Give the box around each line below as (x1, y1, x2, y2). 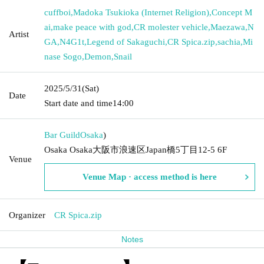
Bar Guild (44, 130, 80, 140)
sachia (217, 37, 240, 47)
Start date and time (44, 98, 113, 108)
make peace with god (53, 22, 131, 32)
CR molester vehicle (134, 22, 208, 32)
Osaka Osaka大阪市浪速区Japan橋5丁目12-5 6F (44, 144, 227, 154)
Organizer (9, 210, 45, 220)
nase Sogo (44, 51, 82, 61)
